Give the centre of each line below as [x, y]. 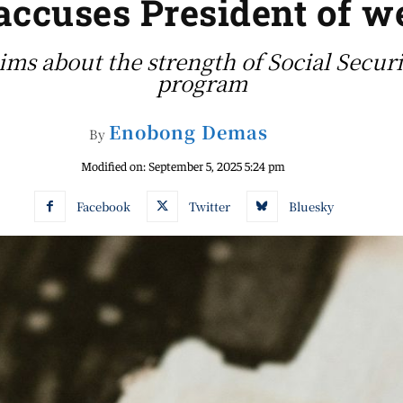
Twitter [209, 206]
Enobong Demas [188, 132]
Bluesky [311, 206]
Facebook [103, 206]
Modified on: [113, 166]
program [201, 82]
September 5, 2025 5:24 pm [216, 166]
